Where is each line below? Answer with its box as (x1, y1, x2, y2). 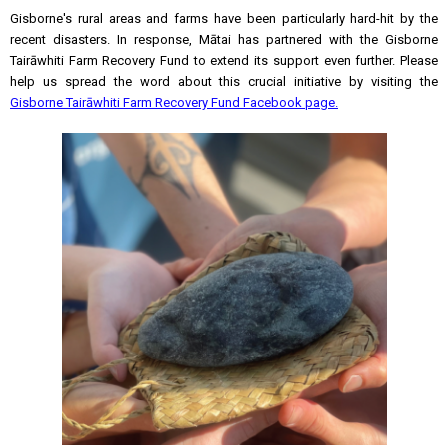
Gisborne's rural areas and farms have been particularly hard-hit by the (10, 11, 438, 26)
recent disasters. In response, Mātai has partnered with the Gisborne (10, 32, 438, 47)
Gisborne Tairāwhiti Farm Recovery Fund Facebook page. (10, 95, 338, 110)
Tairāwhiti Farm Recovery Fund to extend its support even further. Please (10, 53, 438, 68)
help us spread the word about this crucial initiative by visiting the (10, 74, 438, 89)
